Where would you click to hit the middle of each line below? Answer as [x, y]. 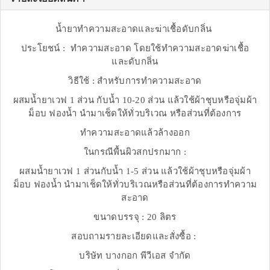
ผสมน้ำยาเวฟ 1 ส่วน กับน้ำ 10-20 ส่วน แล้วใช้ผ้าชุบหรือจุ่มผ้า [135, 100]
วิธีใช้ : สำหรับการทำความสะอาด [135, 81]
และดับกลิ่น [135, 62]
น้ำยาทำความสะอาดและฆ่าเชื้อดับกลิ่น [135, 29]
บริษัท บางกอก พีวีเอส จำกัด [135, 256]
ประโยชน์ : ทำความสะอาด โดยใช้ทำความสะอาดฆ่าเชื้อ [135, 49]
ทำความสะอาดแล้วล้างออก [135, 133]
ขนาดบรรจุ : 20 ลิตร [135, 217]
